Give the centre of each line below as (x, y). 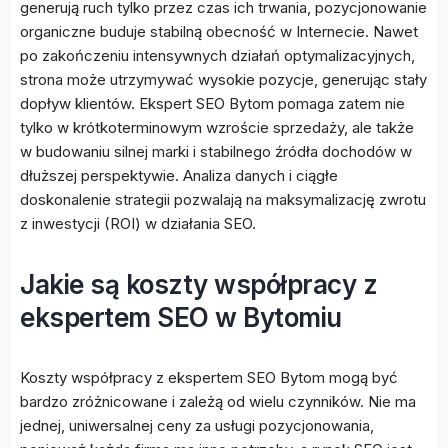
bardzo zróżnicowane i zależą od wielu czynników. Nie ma (218, 401)
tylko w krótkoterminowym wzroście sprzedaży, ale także (217, 127)
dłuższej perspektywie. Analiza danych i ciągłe (179, 175)
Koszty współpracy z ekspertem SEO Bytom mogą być (209, 377)
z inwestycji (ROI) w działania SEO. (138, 223)
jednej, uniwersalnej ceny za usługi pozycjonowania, (197, 425)
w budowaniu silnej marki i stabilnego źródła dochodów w (216, 151)
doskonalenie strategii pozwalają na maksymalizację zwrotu (223, 199)
